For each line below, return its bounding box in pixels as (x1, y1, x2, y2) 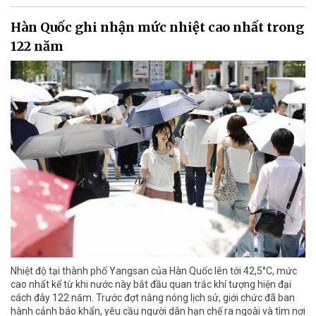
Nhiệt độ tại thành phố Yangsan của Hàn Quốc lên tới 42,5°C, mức (11, 265, 297, 276)
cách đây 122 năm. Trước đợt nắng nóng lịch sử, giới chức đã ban (11, 291, 295, 303)
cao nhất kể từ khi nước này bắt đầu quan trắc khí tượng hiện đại (11, 278, 291, 290)
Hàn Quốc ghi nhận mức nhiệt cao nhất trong (11, 18, 304, 35)
